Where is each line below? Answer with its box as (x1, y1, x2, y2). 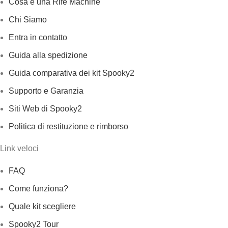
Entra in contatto (9, 33, 67, 42)
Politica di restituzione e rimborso (9, 122, 128, 131)
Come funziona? (9, 184, 68, 193)
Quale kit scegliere (9, 202, 76, 211)
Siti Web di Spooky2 (9, 104, 82, 113)
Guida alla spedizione (9, 51, 88, 60)
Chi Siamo (9, 15, 47, 24)
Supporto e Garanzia (9, 87, 83, 95)
